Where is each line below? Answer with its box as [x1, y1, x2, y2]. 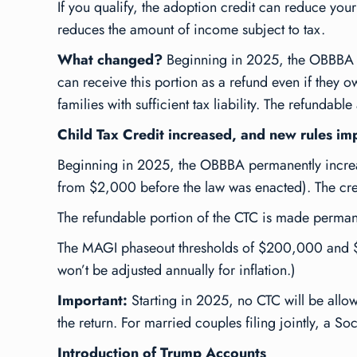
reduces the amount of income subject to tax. [57, 18, 325, 40]
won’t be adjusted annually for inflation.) [57, 259, 296, 280]
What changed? [57, 49, 163, 70]
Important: [57, 289, 127, 311]
